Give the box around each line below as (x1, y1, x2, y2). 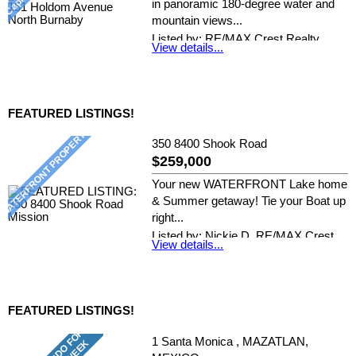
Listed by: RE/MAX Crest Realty (152, 32, 320, 45)
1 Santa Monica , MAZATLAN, (152, 335, 309, 348)
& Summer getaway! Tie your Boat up (152, 195, 346, 208)
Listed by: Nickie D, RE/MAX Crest (152, 230, 335, 243)
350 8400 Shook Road (152, 137, 268, 151)
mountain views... (152, 14, 243, 27)
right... (152, 211, 184, 225)
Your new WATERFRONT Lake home (152, 178, 348, 192)
